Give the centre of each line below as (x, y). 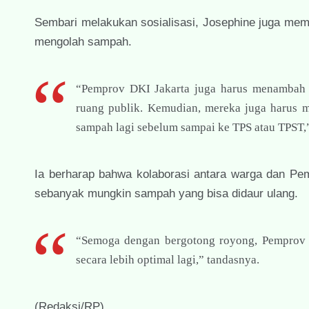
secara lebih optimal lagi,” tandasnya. (168, 259)
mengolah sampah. (83, 41)
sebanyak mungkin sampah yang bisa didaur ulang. (166, 193)
